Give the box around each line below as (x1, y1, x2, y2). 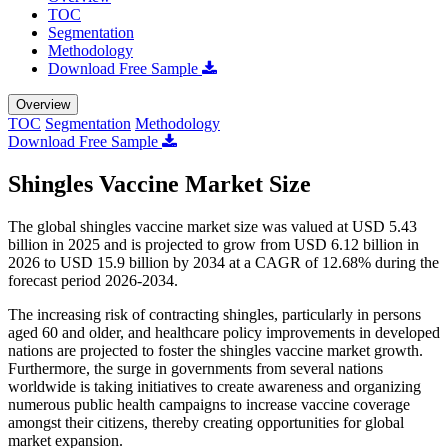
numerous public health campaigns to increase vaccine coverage (8, 395, 410, 413)
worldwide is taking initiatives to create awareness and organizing (8, 377, 421, 395)
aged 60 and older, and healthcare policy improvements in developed (8, 323, 440, 341)
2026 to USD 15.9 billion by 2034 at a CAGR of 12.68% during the (8, 253, 439, 271)
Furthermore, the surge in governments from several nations (8, 359, 383, 377)
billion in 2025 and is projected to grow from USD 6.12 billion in (8, 235, 419, 253)
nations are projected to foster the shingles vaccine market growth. (8, 341, 423, 359)
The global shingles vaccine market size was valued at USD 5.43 (8, 217, 417, 235)
